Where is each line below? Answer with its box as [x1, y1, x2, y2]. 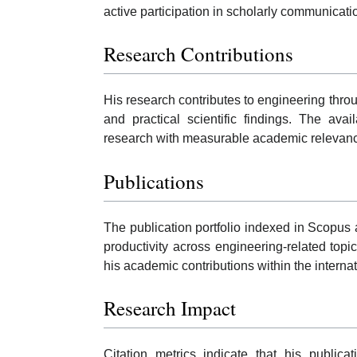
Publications [104, 167, 204, 194]
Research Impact [104, 295, 236, 322]
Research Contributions [104, 41, 293, 68]
